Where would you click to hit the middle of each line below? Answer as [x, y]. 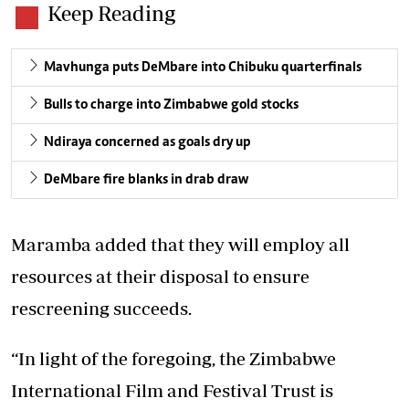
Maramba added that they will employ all [180, 244]
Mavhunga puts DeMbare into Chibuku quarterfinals [203, 68]
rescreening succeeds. [101, 308]
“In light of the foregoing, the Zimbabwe [173, 358]
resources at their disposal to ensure [160, 276]
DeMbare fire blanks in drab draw [146, 180]
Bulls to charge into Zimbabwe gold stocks [171, 105]
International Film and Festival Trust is [172, 390]
